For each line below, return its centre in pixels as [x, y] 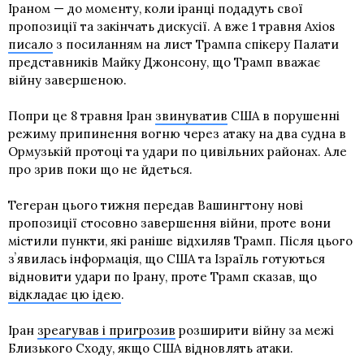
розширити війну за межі [255, 330]
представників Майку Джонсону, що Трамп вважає [164, 62]
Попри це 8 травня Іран [82, 115]
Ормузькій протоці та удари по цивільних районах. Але [178, 151]
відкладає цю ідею [65, 294]
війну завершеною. [67, 80]
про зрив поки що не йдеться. [100, 169]
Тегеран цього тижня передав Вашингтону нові [156, 205]
